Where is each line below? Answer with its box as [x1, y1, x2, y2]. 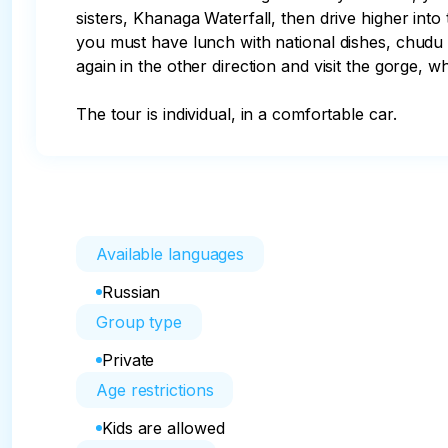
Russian [102, 282, 161, 302]
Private [102, 350, 155, 370]
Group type [96, 312, 182, 332]
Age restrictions [96, 380, 214, 400]
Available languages [96, 244, 245, 264]
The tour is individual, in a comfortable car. [76, 104, 397, 124]
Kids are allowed [102, 418, 225, 438]
